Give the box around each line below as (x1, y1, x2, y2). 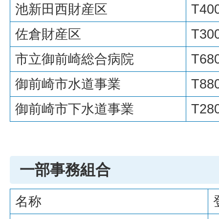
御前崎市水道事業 (15, 76, 121, 92)
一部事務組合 (20, 161, 110, 179)
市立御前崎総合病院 (15, 51, 134, 67)
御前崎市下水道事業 (15, 101, 134, 117)
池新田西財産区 (15, 1, 108, 17)
